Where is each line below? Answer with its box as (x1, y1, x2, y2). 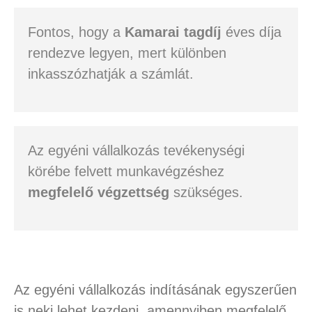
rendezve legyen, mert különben (27, 45, 226, 61)
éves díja (221, 24, 281, 40)
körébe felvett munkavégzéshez (27, 164, 224, 180)
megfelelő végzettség (27, 185, 169, 201)
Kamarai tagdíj (124, 24, 221, 40)
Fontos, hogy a (27, 24, 125, 40)
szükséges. (169, 185, 243, 201)
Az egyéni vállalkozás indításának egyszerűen (13, 282, 297, 298)
